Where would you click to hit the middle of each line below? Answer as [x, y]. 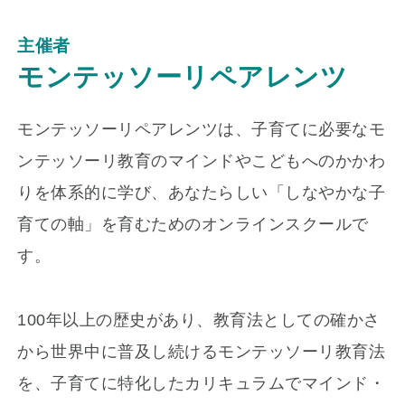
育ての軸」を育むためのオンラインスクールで [193, 224]
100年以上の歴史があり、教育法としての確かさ [199, 320]
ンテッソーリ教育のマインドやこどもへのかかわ [202, 160]
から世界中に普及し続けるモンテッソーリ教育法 [202, 351]
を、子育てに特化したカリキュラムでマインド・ [202, 383]
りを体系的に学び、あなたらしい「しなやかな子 [202, 192]
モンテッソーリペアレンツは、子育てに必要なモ [202, 129]
